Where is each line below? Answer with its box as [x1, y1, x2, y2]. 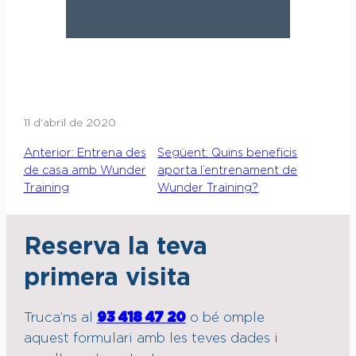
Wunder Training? [157, 182, 259, 194]
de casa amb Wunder [23, 164, 146, 176]
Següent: [157, 147, 209, 159]
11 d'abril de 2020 [23, 117, 116, 129]
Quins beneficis [211, 147, 298, 159]
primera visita [23, 266, 191, 291]
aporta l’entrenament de [157, 164, 298, 176]
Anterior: [23, 147, 74, 159]
